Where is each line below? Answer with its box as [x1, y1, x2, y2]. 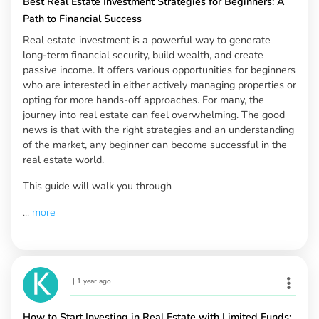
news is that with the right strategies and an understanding [23, 122, 294, 137]
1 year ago [77, 276, 111, 287]
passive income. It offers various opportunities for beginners [23, 63, 296, 78]
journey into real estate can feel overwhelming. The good [23, 108, 285, 122]
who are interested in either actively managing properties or [23, 78, 296, 93]
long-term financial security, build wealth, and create [23, 48, 263, 63]
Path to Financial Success [23, 11, 142, 26]
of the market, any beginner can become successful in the [23, 137, 287, 152]
